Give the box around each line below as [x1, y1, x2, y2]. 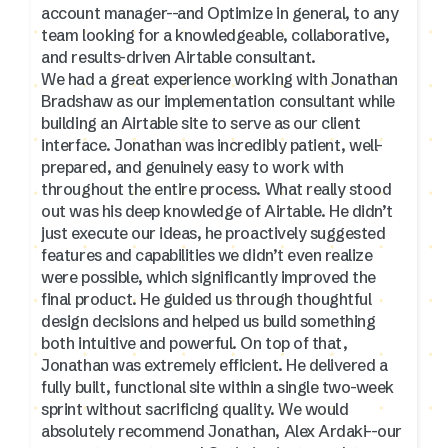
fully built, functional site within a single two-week [41, 376, 394, 397]
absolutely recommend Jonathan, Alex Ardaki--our [41, 420, 402, 441]
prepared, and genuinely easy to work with [41, 156, 344, 177]
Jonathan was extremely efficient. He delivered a [41, 354, 388, 375]
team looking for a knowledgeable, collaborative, [41, 24, 390, 45]
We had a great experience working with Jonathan [41, 68, 398, 89]
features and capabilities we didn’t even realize [41, 244, 373, 265]
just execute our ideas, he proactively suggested [41, 222, 386, 243]
